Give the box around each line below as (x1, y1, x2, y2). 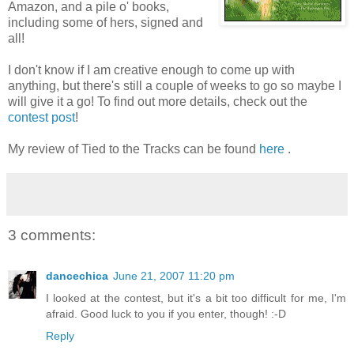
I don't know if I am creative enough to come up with (8, 62, 295, 77)
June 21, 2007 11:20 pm (113, 269, 235, 283)
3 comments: (8, 226, 96, 243)
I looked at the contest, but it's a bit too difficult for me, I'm (46, 292, 346, 305)
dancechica (46, 269, 108, 283)
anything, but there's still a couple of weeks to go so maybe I (8, 78, 341, 92)
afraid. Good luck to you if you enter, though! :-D (46, 307, 286, 321)
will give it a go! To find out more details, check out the (8, 94, 307, 108)
